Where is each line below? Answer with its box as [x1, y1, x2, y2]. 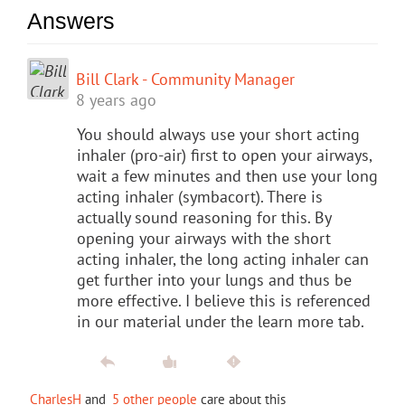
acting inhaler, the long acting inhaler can [77, 248, 369, 269]
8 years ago [76, 89, 156, 110]
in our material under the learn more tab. [77, 310, 364, 332]
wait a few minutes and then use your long [77, 165, 378, 186]
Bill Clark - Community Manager [76, 68, 295, 89]
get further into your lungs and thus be [77, 268, 352, 290]
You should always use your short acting [77, 123, 360, 145]
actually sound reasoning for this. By [77, 206, 331, 228]
